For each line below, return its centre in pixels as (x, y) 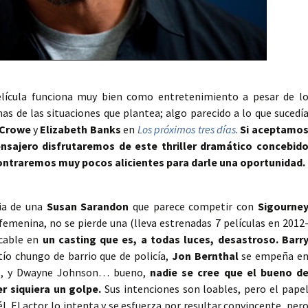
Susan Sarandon (88, 207)
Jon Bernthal (205, 256)
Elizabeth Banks (80, 130)
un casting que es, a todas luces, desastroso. (160, 240)
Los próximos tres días (187, 130)
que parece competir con (193, 207)
